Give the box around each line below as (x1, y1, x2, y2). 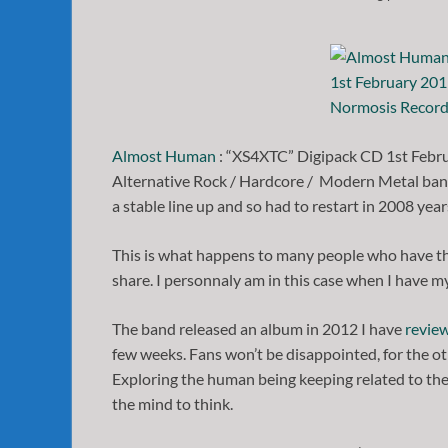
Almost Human (112, 145, 216, 165)
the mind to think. (112, 393, 233, 413)
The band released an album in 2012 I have (112, 318, 405, 338)
